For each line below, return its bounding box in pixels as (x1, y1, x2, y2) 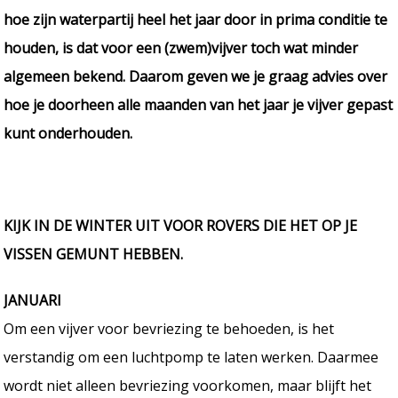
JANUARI (4, 290, 62, 310)
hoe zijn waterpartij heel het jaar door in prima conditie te (4, 9, 388, 29)
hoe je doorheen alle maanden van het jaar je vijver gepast (4, 94, 394, 115)
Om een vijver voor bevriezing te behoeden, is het (4, 318, 335, 338)
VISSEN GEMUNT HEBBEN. (4, 243, 184, 264)
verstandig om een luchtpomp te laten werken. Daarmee (4, 346, 379, 367)
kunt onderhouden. (4, 123, 133, 143)
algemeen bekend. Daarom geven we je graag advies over (4, 66, 388, 86)
